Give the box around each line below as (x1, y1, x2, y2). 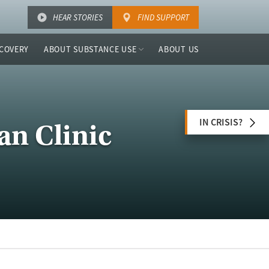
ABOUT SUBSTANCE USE (44, 44, 137, 55)
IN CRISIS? (199, 115, 243, 128)
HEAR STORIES (53, 12, 103, 23)
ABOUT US (159, 44, 199, 55)
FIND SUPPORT (138, 12, 189, 23)
